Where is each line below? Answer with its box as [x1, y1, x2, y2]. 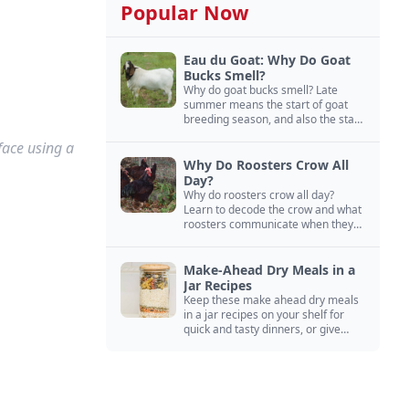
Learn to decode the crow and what [184, 202, 362, 217]
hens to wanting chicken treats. [184, 246, 341, 261]
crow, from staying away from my [184, 231, 352, 246]
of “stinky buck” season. [184, 126, 301, 142]
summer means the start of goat [184, 97, 348, 112]
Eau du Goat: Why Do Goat [184, 51, 351, 68]
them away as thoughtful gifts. [184, 336, 336, 351]
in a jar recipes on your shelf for [184, 307, 344, 322]
